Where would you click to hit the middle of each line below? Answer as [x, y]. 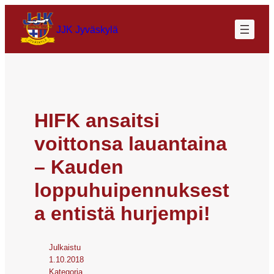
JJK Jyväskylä [87, 29]
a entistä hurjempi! [122, 213]
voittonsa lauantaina [131, 143]
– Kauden [79, 167]
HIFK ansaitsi [97, 120]
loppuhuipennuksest [132, 190]
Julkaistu [65, 247]
